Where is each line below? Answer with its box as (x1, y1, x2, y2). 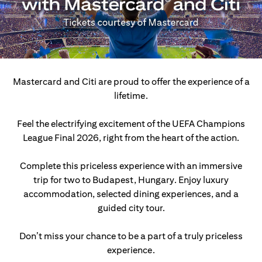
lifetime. (114, 90, 148, 101)
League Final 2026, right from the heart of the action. (23, 132, 239, 143)
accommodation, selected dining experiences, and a (23, 188, 239, 199)
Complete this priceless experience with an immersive (20, 160, 242, 171)
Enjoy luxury (177, 174, 229, 185)
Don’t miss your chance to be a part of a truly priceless (19, 230, 243, 242)
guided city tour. (97, 202, 165, 213)
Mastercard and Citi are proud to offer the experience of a (12, 76, 250, 87)
